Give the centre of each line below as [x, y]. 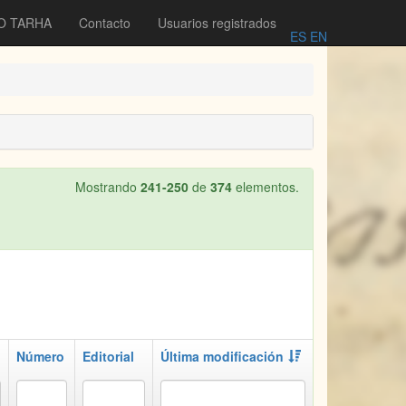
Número [40, 356]
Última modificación [222, 356]
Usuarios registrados [217, 23]
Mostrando [108, 187]
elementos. [266, 187]
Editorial [108, 356]
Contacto [105, 23]
